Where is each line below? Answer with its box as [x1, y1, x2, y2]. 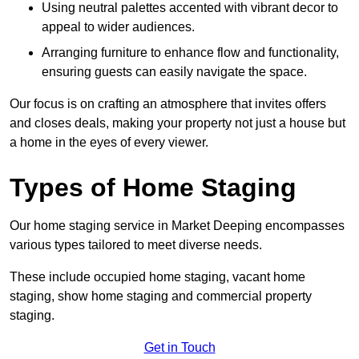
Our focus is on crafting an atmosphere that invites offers [10, 96, 326, 111]
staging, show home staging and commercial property [10, 288, 312, 303]
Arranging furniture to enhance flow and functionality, [42, 45, 339, 59]
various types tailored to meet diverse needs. [10, 237, 262, 252]
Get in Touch [143, 340, 216, 354]
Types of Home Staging [10, 172, 296, 202]
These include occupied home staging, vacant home [10, 269, 305, 284]
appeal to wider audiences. [42, 19, 195, 34]
